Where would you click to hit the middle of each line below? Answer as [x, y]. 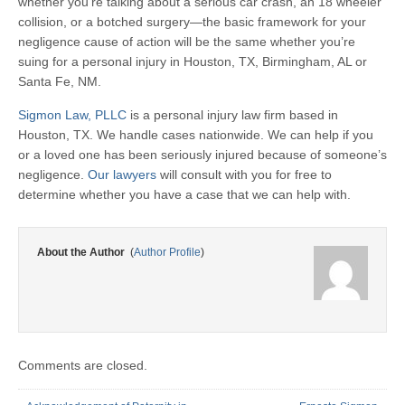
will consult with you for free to [244, 174]
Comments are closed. [83, 365]
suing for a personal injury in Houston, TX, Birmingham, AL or [193, 61]
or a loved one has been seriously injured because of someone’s [202, 155]
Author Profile [167, 252]
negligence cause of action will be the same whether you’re [187, 42]
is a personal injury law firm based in [234, 115]
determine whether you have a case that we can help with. [184, 194]
